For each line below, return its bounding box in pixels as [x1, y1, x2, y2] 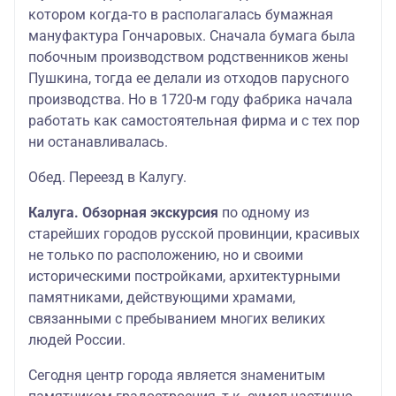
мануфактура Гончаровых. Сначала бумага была [28, 27, 355, 44]
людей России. [28, 331, 126, 348]
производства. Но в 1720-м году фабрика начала [28, 91, 353, 108]
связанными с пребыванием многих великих [28, 310, 325, 327]
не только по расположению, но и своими [28, 247, 303, 263]
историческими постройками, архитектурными [28, 268, 340, 285]
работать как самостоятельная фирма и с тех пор [28, 112, 360, 129]
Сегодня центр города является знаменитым [28, 367, 325, 384]
